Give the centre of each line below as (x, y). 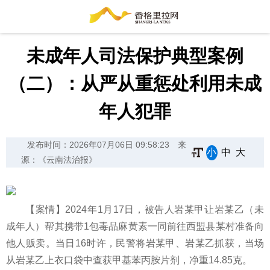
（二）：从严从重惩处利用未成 (135, 84)
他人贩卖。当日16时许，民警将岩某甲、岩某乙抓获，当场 (135, 243)
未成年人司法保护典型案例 (135, 56)
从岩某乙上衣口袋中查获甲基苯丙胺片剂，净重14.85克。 (129, 260)
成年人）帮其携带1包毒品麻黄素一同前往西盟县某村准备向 (135, 227)
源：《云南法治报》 (59, 160)
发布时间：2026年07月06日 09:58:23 (98, 145)
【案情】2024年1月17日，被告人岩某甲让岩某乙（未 (145, 210)
